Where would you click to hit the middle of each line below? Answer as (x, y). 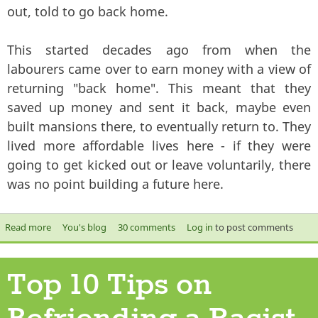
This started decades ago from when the (159, 49)
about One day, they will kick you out (129, 227)
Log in (199, 227)
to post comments (253, 227)
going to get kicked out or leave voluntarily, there (159, 164)
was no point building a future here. (115, 183)
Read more (28, 227)
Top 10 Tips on (109, 285)
